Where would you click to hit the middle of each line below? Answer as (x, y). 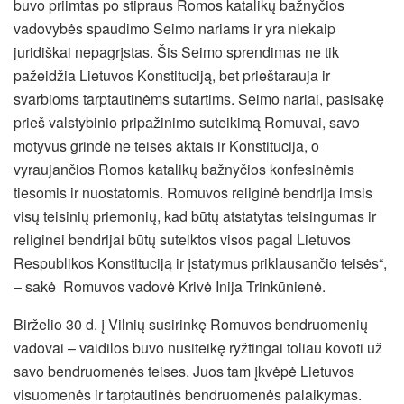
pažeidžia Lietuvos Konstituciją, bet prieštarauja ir (172, 76)
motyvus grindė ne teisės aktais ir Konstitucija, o (166, 146)
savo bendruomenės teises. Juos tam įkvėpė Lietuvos (184, 372)
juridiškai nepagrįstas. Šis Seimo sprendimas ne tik (176, 52)
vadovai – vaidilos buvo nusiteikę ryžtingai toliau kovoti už (198, 348)
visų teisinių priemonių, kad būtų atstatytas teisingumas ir (195, 216)
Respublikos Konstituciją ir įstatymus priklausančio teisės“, (200, 263)
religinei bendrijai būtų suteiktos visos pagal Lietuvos (182, 240)
